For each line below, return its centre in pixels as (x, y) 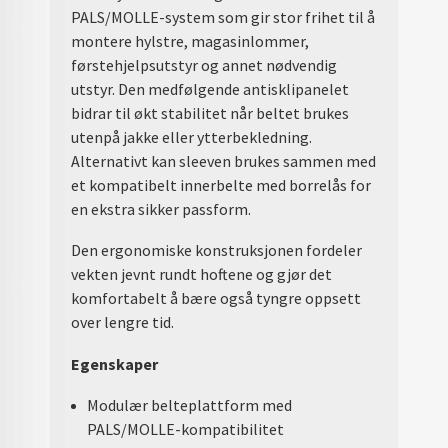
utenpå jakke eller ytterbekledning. (192, 136)
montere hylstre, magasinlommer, (190, 40)
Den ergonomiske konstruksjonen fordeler (217, 250)
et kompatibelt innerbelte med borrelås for (221, 184)
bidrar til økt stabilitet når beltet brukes (210, 112)
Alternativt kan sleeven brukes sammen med (224, 160)
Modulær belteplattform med (189, 405)
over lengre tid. (123, 322)
